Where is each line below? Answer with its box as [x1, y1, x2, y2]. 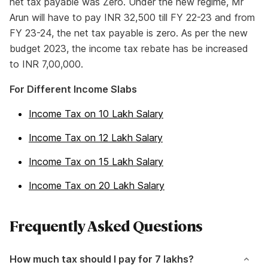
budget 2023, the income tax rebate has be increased [10, 42, 248, 54]
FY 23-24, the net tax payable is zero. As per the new [10, 27, 248, 39]
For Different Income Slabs [10, 83, 137, 95]
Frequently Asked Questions [10, 216, 203, 235]
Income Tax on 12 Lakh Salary [29, 132, 163, 144]
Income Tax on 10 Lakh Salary [29, 108, 163, 120]
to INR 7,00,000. [10, 58, 83, 70]
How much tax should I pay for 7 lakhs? [10, 253, 194, 265]
